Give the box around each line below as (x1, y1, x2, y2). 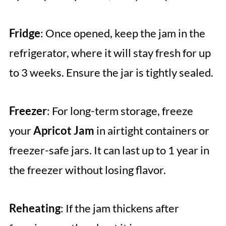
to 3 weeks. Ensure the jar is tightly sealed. (9, 66, 213, 80)
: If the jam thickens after (60, 201, 179, 215)
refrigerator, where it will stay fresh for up (9, 46, 211, 60)
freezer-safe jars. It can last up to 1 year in (9, 143, 209, 157)
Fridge (9, 26, 40, 40)
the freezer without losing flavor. (9, 163, 166, 177)
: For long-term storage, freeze (46, 104, 193, 118)
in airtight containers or (94, 124, 209, 138)
